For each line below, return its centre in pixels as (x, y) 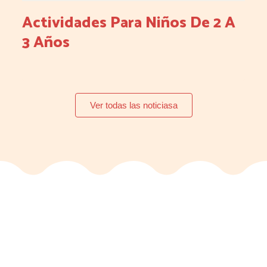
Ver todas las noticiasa (133, 105)
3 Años (46, 43)
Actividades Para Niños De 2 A (129, 23)
